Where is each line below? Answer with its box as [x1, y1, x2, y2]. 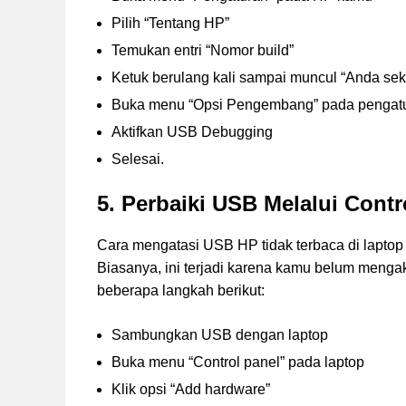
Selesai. [111, 151, 164, 168]
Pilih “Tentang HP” [111, 15, 229, 32]
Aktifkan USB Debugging [111, 124, 273, 140]
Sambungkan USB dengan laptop [111, 327, 328, 343]
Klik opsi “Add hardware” [111, 382, 270, 398]
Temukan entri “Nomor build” [111, 43, 294, 59]
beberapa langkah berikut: [97, 283, 265, 299]
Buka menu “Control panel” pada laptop [111, 354, 364, 371]
